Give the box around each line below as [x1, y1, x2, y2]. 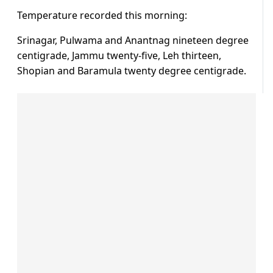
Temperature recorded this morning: [17, 9, 187, 23]
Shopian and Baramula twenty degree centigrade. [17, 64, 246, 78]
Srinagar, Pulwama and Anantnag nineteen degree [17, 34, 249, 48]
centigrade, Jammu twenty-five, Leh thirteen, [17, 49, 221, 63]
